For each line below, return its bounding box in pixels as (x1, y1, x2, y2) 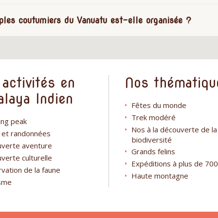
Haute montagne (131, 170, 188, 181)
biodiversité (132, 134, 172, 145)
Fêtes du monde (131, 100, 186, 110)
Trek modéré (131, 112, 176, 122)
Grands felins (131, 146, 175, 156)
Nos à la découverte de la (131, 124, 217, 134)
